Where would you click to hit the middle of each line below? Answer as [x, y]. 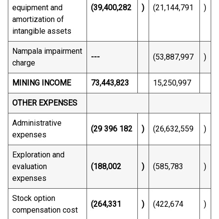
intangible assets [42, 31]
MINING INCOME [42, 83]
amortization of [38, 19]
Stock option [34, 198]
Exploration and [38, 155]
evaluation [30, 166]
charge [24, 63]
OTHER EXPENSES [45, 103]
